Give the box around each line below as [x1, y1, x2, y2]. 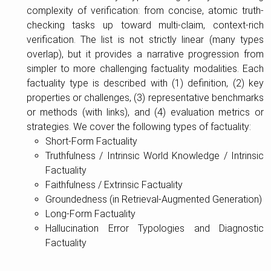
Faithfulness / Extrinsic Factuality [45, 179, 183, 191]
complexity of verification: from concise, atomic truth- [26, 5, 264, 16]
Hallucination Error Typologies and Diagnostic [45, 223, 264, 234]
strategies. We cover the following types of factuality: [26, 121, 251, 132]
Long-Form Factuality [45, 208, 136, 220]
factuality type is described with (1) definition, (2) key [26, 77, 264, 89]
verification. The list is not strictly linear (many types [26, 34, 264, 45]
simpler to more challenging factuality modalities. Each [26, 63, 264, 74]
